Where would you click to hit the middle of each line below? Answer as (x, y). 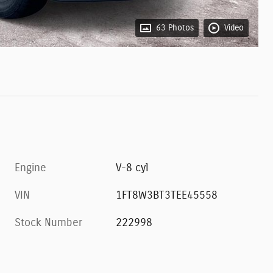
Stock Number (48, 223)
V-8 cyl (132, 168)
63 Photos (175, 28)
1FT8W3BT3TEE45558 (167, 195)
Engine (30, 168)
